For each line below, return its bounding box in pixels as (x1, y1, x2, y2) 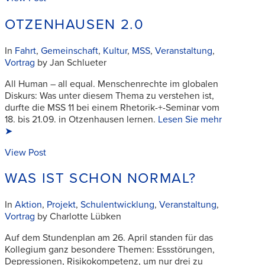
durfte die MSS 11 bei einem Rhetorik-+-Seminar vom (5, 101, 219, 114)
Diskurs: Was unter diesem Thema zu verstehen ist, (5, 89, 214, 102)
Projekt (47, 199, 76, 211)
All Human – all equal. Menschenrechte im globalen (5, 77, 218, 90)
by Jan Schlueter (35, 56, 106, 69)
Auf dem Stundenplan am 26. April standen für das (5, 232, 213, 244)
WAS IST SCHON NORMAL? (5, 170, 196, 188)
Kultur (103, 44, 127, 57)
